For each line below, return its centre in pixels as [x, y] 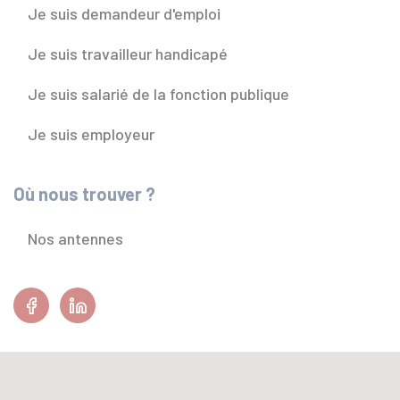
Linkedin [127, 298]
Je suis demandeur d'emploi [124, 14]
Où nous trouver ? [84, 194]
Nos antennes [75, 239]
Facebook [86, 298]
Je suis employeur [91, 134]
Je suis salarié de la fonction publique [158, 94]
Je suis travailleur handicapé [128, 54]
